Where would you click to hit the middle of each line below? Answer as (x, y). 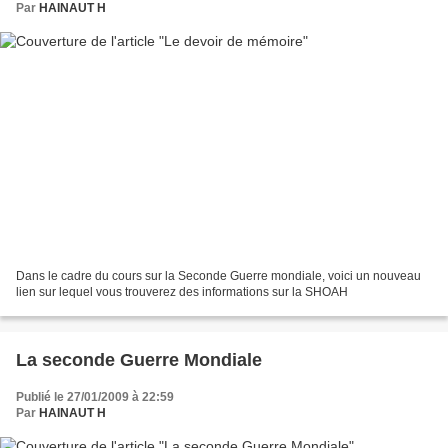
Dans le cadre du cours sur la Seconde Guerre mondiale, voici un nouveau (218, 275)
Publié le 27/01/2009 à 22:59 (95, 396)
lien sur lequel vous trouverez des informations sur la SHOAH (182, 291)
